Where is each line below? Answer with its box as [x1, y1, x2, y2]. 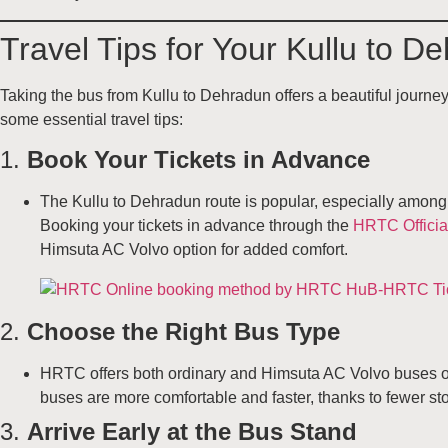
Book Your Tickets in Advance [27, 146, 370, 174]
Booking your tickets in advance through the [40, 217, 353, 235]
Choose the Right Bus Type [27, 318, 340, 346]
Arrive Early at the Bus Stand [27, 418, 357, 446]
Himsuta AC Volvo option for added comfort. [40, 241, 348, 259]
